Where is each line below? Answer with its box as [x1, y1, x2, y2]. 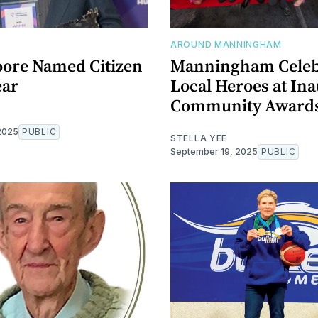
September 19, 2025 [170, 146, 258, 157]
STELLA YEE [170, 132, 227, 143]
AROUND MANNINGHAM [170, 38, 282, 50]
